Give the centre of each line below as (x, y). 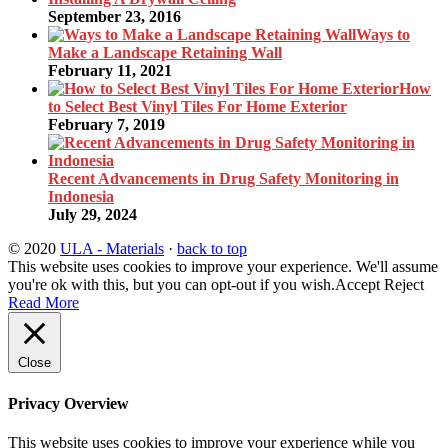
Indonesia (81, 197)
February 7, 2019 (106, 125)
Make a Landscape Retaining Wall (165, 53)
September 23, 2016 (114, 17)
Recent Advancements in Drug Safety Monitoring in (223, 179)
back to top (212, 249)
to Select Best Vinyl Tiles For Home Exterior (197, 107)
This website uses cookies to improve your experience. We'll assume (223, 267)
